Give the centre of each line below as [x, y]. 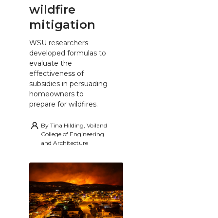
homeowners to [56, 94]
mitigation [62, 24]
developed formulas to [68, 53]
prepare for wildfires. [64, 104]
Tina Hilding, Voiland [79, 126]
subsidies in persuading [68, 84]
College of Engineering [73, 134]
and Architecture [64, 143]
